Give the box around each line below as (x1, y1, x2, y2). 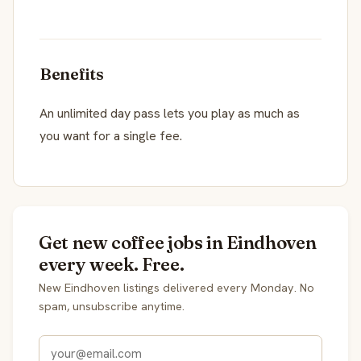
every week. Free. (39, 252, 185, 276)
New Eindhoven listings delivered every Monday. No (39, 280, 314, 295)
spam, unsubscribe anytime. (39, 298, 185, 313)
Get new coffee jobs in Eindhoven (39, 230, 317, 254)
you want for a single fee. (39, 127, 182, 144)
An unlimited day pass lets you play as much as (39, 104, 300, 122)
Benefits (39, 63, 104, 84)
